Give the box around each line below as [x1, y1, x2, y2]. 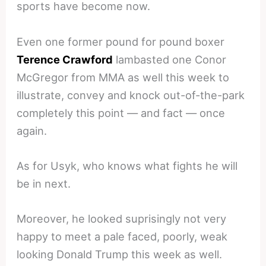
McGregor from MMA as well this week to [17, 70, 230, 84]
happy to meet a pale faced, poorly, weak [17, 229, 228, 243]
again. [17, 123, 47, 137]
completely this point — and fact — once [17, 106, 226, 119]
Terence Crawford [17, 52, 113, 66]
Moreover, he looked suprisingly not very [17, 211, 227, 225]
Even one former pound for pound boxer [17, 34, 225, 48]
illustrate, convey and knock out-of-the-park [17, 88, 245, 102]
